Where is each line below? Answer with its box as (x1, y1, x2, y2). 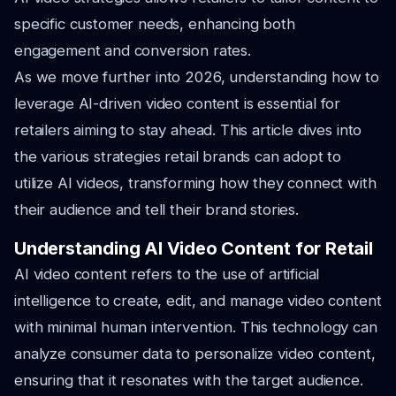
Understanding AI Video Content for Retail (14, 238, 373, 259)
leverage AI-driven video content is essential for (14, 95, 341, 112)
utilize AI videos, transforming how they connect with (14, 174, 377, 192)
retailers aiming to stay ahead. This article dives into (14, 121, 362, 139)
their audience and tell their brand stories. (14, 201, 299, 218)
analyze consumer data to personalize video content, (14, 345, 376, 362)
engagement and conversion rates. (14, 42, 251, 59)
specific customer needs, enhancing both (14, 15, 295, 33)
